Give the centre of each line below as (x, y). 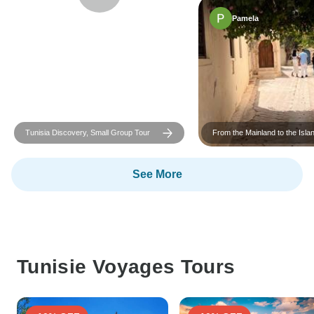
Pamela (245, 18)
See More (157, 174)
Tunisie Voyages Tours (126, 267)
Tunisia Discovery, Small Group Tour (88, 132)
